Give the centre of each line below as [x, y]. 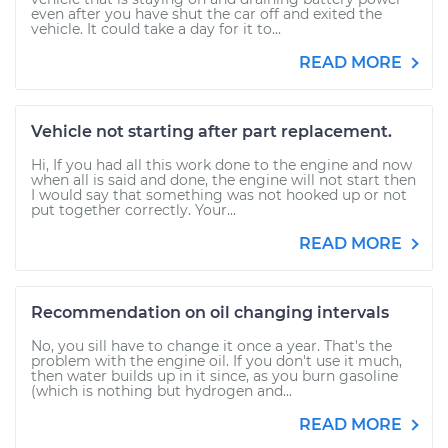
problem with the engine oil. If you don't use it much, [216, 361]
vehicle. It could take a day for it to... [156, 29]
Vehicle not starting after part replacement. [211, 131]
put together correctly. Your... [133, 210]
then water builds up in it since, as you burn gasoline [214, 376]
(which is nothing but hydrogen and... [161, 391]
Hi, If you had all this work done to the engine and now [221, 165]
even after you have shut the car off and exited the [206, 14]
